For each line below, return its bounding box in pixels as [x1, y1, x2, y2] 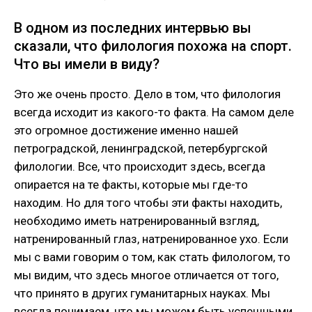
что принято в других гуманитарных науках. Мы [14, 286, 270, 301]
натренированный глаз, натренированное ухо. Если [14, 232, 288, 247]
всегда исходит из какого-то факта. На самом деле [14, 105, 294, 120]
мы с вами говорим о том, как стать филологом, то [14, 250, 290, 265]
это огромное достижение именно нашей [14, 123, 238, 138]
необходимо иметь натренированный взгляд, [14, 214, 259, 228]
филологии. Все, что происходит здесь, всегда [14, 159, 265, 174]
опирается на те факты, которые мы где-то [14, 178, 248, 192]
